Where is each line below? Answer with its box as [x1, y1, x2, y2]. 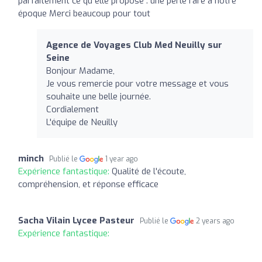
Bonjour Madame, [46, 64, 115, 77]
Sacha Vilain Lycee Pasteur [18, 214, 135, 226]
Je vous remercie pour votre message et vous [46, 77, 229, 89]
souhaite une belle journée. [46, 90, 151, 102]
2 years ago [196, 216, 235, 226]
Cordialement [46, 103, 99, 115]
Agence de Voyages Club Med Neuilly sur [46, 39, 222, 51]
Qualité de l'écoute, [112, 165, 186, 177]
